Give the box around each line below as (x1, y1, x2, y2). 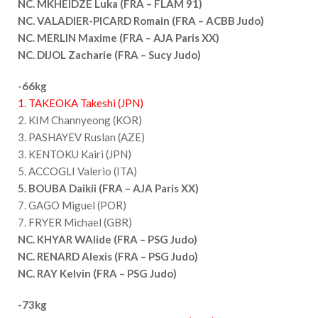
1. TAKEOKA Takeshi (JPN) (18, 96, 143, 109)
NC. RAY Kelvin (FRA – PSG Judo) (18, 266, 177, 280)
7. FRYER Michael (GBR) (18, 215, 132, 229)
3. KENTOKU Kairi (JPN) (18, 147, 131, 160)
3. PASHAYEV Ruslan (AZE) (18, 130, 145, 143)
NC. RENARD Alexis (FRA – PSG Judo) (18, 249, 198, 263)
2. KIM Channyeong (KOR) (18, 113, 142, 126)
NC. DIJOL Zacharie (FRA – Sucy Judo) (18, 48, 201, 61)
